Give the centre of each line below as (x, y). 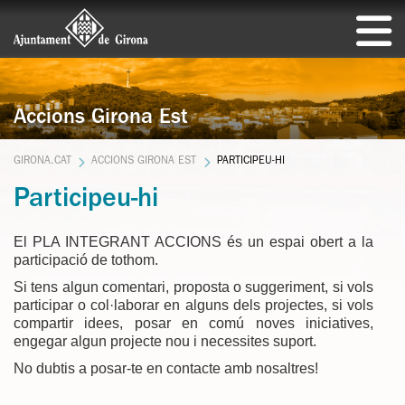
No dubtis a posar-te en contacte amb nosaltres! (166, 368)
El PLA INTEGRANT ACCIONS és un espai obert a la (193, 241)
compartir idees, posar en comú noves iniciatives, (193, 323)
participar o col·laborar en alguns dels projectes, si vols (193, 305)
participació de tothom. (86, 259)
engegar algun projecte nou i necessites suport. (165, 341)
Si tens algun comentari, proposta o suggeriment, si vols (193, 287)
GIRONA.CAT (42, 162)
